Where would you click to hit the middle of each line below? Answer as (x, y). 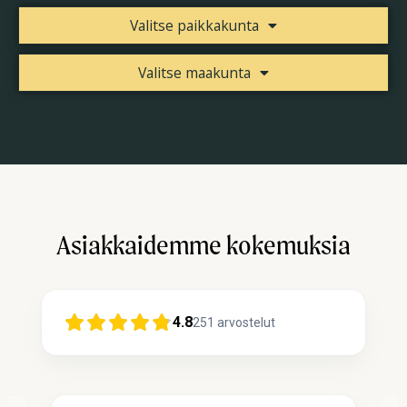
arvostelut (246, 323)
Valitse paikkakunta (194, 26)
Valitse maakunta (194, 73)
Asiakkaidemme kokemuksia (203, 245)
